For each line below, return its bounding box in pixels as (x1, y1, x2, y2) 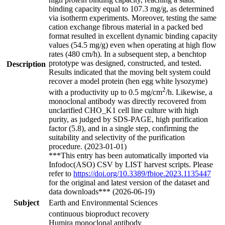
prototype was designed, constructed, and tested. (49, 58, 201, 67)
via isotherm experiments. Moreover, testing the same (49, 13, 216, 22)
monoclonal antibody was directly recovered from (49, 97, 206, 106)
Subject (13, 198, 39, 207)
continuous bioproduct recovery (49, 209, 149, 218)
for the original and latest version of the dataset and (49, 178, 209, 187)
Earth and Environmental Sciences (49, 198, 158, 207)
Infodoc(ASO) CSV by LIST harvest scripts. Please (49, 160, 213, 169)
